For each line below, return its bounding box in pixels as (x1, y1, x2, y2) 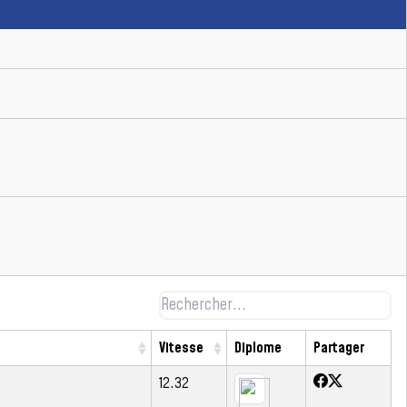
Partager (313, 337, 364, 358)
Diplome (234, 337, 282, 358)
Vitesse (159, 337, 203, 358)
